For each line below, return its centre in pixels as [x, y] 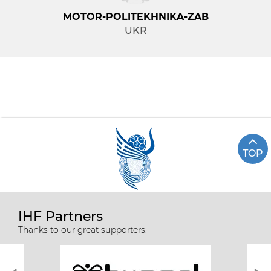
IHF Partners [60, 216]
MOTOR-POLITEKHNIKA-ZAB [135, 17]
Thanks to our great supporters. [83, 230]
